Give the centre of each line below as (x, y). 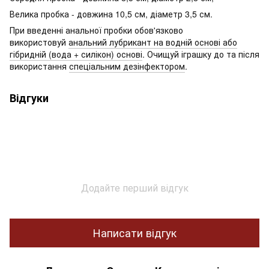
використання (39, 66)
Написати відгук (134, 233)
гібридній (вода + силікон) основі (76, 54)
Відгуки (29, 98)
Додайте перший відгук (134, 187)
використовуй (39, 42)
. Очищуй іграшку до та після (201, 54)
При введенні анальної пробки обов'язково (96, 30)
